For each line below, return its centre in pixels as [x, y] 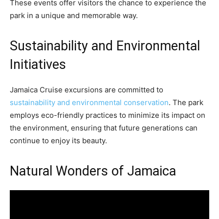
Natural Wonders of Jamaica [93, 171]
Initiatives [38, 65]
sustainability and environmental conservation [89, 103]
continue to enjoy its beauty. [58, 141]
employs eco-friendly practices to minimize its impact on [108, 115]
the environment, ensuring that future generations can [104, 128]
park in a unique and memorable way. [74, 16]
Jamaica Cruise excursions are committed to [87, 90]
